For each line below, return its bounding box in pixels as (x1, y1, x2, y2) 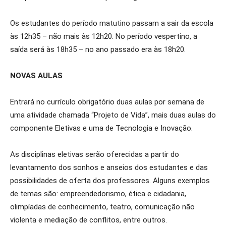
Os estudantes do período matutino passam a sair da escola (10, 19, 213, 28)
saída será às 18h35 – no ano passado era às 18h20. (10, 45, 186, 54)
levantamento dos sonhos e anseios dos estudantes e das (10, 163, 208, 172)
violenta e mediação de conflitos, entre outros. (10, 215, 167, 224)
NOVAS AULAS (10, 71, 63, 80)
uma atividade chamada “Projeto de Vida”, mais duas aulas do (10, 110, 216, 120)
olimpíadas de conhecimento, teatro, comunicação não (10, 202, 195, 211)
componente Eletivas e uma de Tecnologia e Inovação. (10, 124, 193, 133)
